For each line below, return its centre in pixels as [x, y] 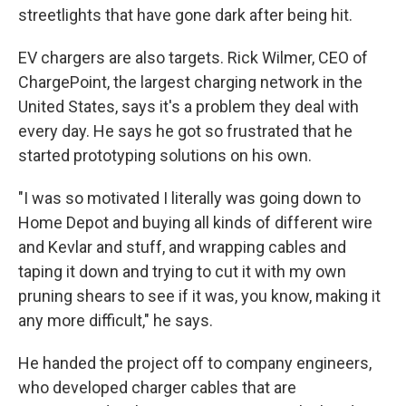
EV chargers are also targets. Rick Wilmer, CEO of [193, 58]
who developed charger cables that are [157, 388]
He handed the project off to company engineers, [195, 363]
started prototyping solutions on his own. [165, 156]
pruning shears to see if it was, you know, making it [199, 296]
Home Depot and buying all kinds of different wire [195, 223]
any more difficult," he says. [116, 321]
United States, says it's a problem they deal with [188, 107]
